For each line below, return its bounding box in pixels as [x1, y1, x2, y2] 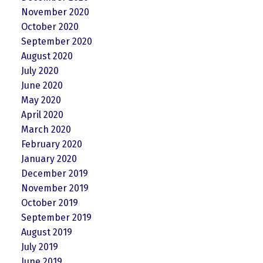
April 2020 [21, 109, 63, 121]
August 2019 [21, 227, 72, 238]
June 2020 [21, 80, 63, 92]
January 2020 [21, 153, 77, 165]
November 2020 [21, 6, 89, 18]
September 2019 [21, 212, 92, 224]
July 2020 [21, 65, 59, 77]
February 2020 [21, 139, 82, 150]
